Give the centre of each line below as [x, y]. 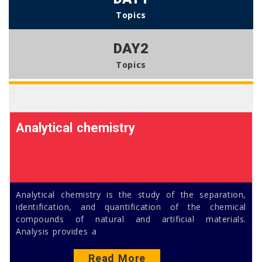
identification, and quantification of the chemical [131, 207]
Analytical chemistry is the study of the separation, [131, 195]
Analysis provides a [56, 232]
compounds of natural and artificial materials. [131, 219]
